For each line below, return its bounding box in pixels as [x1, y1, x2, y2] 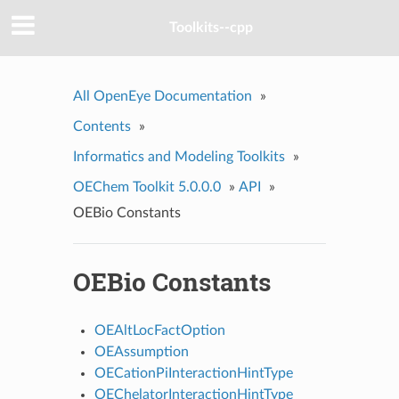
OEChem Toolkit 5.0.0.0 [72, 179, 221, 194]
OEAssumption [94, 344, 189, 359]
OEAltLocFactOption [94, 322, 225, 338]
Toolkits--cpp [169, 20, 253, 36]
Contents [72, 118, 131, 134]
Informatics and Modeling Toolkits [72, 149, 285, 164]
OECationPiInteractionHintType [94, 365, 293, 380]
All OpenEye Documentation [72, 88, 252, 103]
